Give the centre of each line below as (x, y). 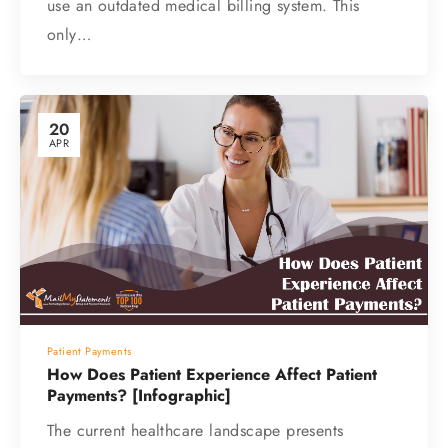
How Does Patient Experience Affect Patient (212, 374)
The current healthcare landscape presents (195, 430)
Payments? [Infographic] (139, 395)
